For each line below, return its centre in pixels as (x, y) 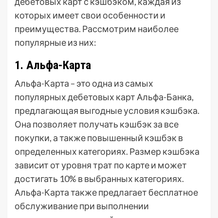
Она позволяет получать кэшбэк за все (97, 124)
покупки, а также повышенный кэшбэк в (99, 138)
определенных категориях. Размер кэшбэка (107, 151)
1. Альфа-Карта (53, 65)
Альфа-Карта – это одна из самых (84, 83)
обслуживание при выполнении (82, 206)
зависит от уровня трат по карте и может (101, 165)
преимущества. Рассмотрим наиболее (97, 29)
